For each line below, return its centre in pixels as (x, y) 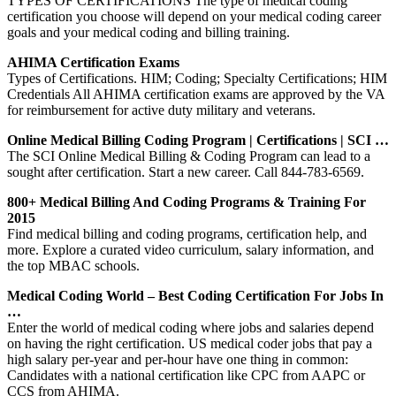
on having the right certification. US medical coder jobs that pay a (190, 343)
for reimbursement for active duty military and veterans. (161, 110)
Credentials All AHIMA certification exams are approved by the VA (196, 94)
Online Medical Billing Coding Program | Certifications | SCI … (198, 140)
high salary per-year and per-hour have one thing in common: (178, 359)
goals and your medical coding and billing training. (148, 32)
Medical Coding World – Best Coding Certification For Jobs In (195, 295)
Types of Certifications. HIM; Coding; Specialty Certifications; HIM (197, 78)
